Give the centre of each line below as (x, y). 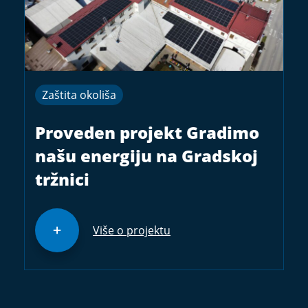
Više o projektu (132, 231)
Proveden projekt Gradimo (147, 132)
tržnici (62, 179)
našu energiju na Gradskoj (146, 155)
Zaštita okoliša (79, 95)
